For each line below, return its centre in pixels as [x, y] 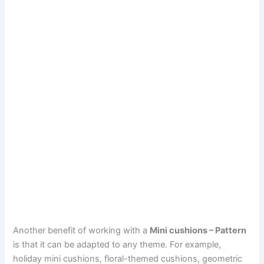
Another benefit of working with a [82, 231]
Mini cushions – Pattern [198, 231]
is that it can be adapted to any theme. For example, [117, 245]
